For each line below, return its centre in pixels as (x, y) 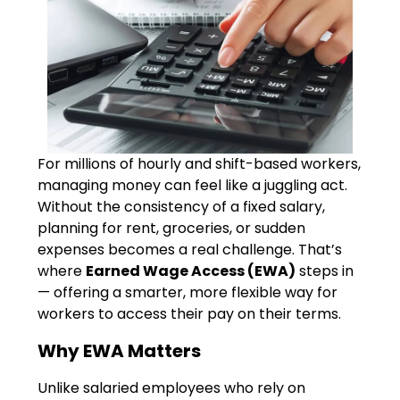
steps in (325, 271)
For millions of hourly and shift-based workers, (200, 164)
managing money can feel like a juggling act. (193, 185)
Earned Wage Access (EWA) (191, 271)
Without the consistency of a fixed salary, (182, 207)
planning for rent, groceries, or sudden (172, 228)
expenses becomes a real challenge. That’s (190, 250)
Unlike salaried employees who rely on (172, 387)
